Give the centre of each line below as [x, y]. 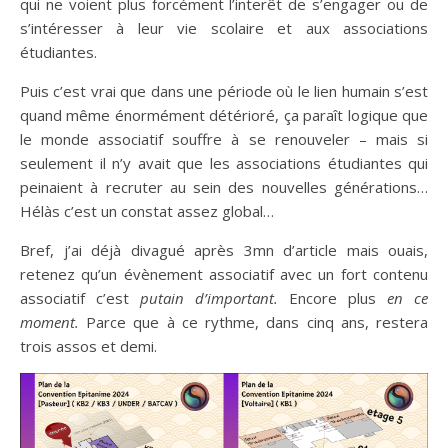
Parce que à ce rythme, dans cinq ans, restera [257, 321]
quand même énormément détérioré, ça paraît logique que [224, 114]
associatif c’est [80, 297]
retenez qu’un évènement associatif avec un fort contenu [224, 273]
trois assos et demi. [88, 345]
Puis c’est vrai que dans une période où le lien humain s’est [224, 90]
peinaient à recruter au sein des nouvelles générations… [224, 186]
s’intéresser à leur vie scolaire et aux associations [224, 27]
